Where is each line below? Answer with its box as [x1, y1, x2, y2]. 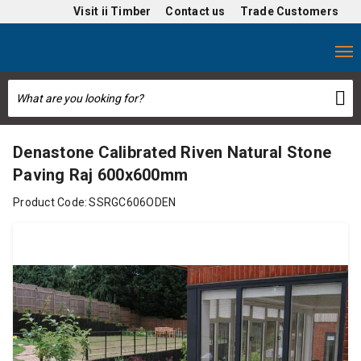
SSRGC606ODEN [89, 196, 176, 209]
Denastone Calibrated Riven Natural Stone [13, 143, 331, 162]
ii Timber [101, 5, 151, 18]
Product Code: [13, 196, 88, 209]
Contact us [165, 5, 226, 18]
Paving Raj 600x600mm [13, 165, 188, 185]
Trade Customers [239, 5, 338, 18]
